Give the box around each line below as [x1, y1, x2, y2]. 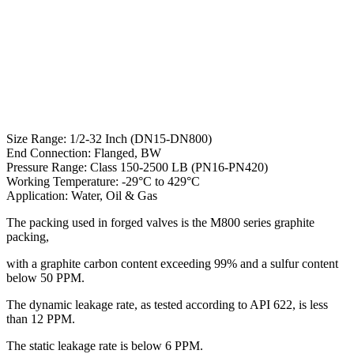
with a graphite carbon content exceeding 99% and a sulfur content [6, 257, 338, 271]
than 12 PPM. [6, 312, 75, 326]
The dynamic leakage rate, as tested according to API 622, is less [6, 298, 328, 312]
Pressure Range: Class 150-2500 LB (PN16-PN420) [6, 160, 268, 175]
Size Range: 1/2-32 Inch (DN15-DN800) [6, 132, 212, 146]
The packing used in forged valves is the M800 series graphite [6, 216, 314, 230]
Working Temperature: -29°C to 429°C [6, 175, 200, 189]
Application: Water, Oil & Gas [6, 189, 157, 203]
